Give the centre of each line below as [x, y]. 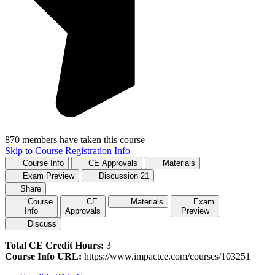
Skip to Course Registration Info [68, 150]
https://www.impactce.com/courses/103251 [166, 256]
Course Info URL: [43, 256]
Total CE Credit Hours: [54, 245]
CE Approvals [113, 163]
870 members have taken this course [75, 139]
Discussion [120, 176]
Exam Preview [48, 176]
